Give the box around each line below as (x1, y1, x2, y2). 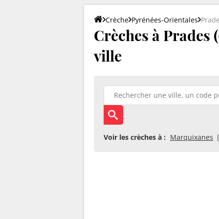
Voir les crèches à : (104, 132, 166, 142)
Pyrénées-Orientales (131, 15, 198, 24)
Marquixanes (170, 132, 213, 142)
